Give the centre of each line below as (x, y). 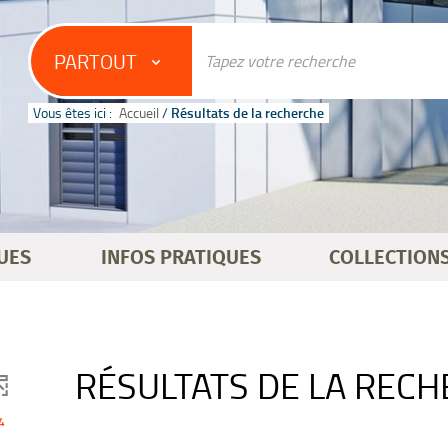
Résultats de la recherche (247, 112)
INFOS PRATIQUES (181, 258)
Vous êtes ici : (72, 112)
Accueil (139, 112)
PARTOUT (95, 61)
